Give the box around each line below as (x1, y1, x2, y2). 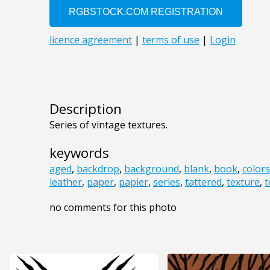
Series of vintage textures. (49, 118, 168, 132)
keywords (49, 143, 109, 163)
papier (119, 175, 148, 189)
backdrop (77, 162, 119, 176)
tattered (185, 175, 222, 189)
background (124, 162, 179, 176)
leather (49, 175, 82, 189)
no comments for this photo (49, 201, 177, 215)
